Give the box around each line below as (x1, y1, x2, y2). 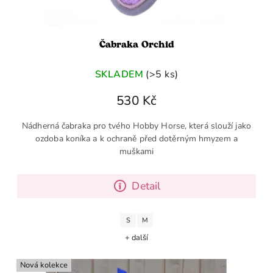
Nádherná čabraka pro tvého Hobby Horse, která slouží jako (22, 120, 251, 132)
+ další (125, 232, 148, 244)
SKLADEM (94, 67, 143, 81)
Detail (132, 179, 161, 194)
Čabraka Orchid (99, 38, 174, 52)
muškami (119, 146, 154, 158)
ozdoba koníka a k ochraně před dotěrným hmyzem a (35, 133, 238, 145)
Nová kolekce (20, 260, 68, 271)
